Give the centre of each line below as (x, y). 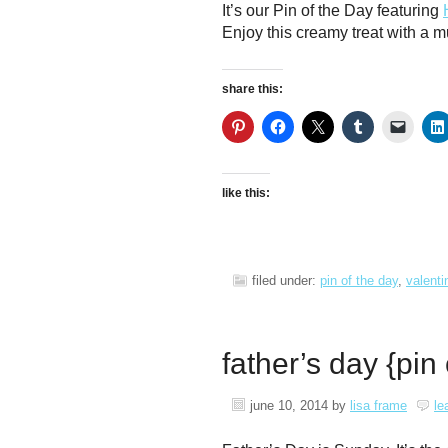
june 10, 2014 (289, 405)
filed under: (286, 280)
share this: (252, 89)
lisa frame (378, 405)
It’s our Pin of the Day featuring (332, 10)
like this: (246, 193)
